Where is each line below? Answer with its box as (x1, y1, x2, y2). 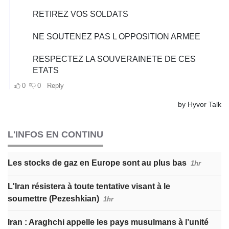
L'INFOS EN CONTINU (8, 129, 103, 140)
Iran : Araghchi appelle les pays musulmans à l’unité (8, 218, 209, 227)
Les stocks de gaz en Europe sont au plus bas (8, 158, 187, 168)
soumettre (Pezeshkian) (8, 194, 99, 203)
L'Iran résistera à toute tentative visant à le (8, 182, 170, 191)
